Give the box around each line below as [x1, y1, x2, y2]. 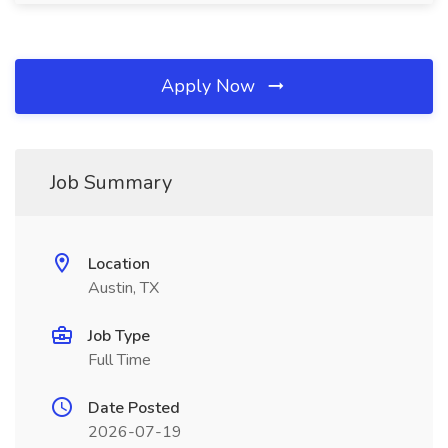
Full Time [88, 349, 151, 371]
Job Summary [50, 169, 172, 196]
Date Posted [88, 397, 180, 419]
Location [88, 253, 150, 275]
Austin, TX [88, 277, 159, 299]
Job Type [88, 325, 150, 347]
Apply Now [161, 74, 260, 98]
